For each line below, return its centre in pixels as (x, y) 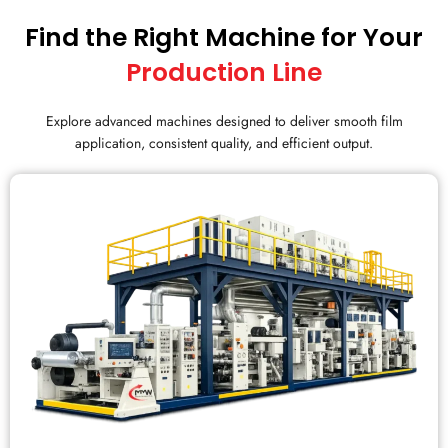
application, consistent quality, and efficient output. (224, 142)
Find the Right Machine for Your (224, 37)
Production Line (224, 72)
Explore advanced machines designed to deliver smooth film (224, 120)
